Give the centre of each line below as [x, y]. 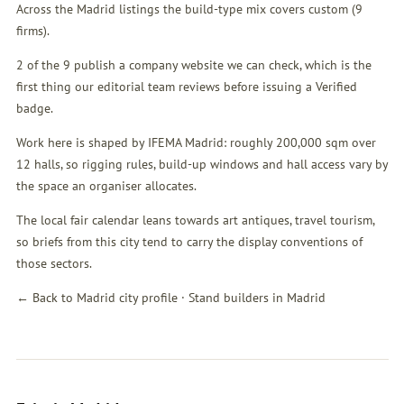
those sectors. [54, 264]
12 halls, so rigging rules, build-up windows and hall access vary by [202, 165]
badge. [34, 109]
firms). [32, 31]
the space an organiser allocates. [106, 186]
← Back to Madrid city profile [96, 298]
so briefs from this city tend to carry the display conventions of [189, 242]
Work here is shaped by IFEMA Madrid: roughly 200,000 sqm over [196, 143]
